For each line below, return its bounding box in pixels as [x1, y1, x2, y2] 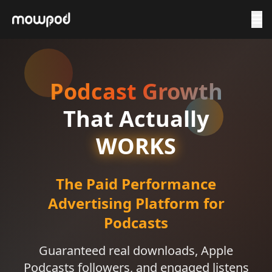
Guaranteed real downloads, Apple [39, 242, 233, 259]
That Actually [63, 104, 209, 134]
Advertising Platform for [47, 193, 225, 213]
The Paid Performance [56, 174, 216, 194]
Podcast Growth [49, 76, 223, 106]
